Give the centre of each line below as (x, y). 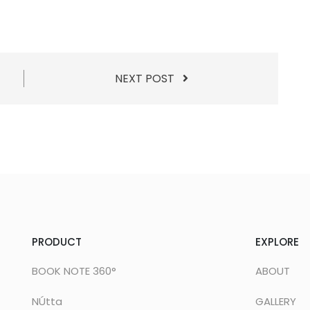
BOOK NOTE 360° (74, 271)
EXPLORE (277, 242)
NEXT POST (148, 79)
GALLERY (276, 301)
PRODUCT (57, 242)
